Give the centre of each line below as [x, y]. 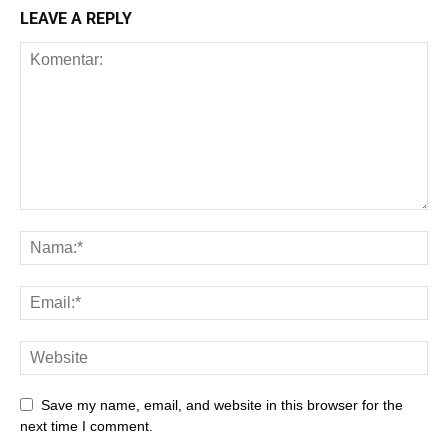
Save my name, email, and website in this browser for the [222, 405]
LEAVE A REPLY [76, 19]
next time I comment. [86, 426]
